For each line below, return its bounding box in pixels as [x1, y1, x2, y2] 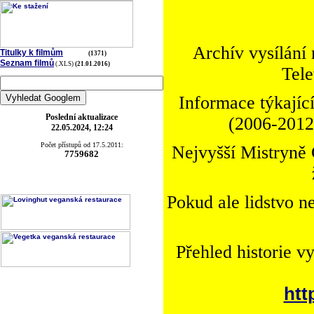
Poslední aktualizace [46, 112, 118, 122]
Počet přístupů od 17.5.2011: [40, 141, 123, 149]
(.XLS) [54, 60, 75, 67]
